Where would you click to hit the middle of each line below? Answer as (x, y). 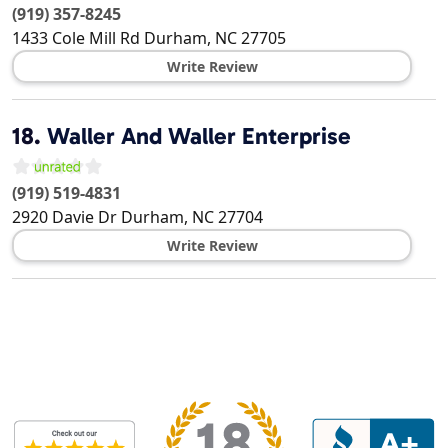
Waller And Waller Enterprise (199, 136)
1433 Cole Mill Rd (76, 38)
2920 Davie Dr (64, 217)
